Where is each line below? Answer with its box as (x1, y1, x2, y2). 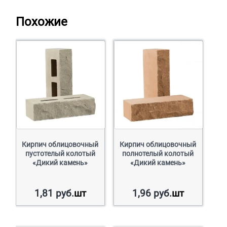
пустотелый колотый (25, 149, 95, 158)
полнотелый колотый (122, 149, 194, 158)
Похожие (16, 14, 68, 29)
